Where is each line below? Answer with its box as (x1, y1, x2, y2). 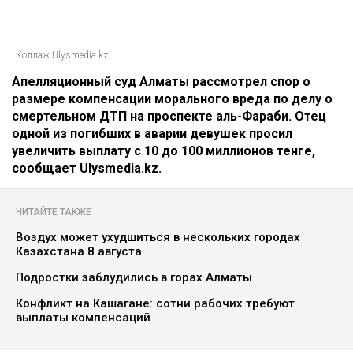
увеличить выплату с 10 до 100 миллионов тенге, (12, 143, 315, 159)
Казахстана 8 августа (16, 244, 142, 259)
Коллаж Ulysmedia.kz (16, 50, 108, 61)
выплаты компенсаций (16, 310, 150, 325)
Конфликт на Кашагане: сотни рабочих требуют (16, 296, 295, 311)
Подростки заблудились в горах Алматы (16, 270, 252, 285)
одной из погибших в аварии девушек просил (12, 126, 292, 142)
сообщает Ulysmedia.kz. (12, 161, 162, 176)
